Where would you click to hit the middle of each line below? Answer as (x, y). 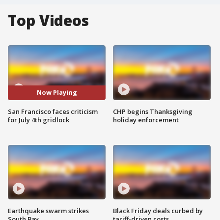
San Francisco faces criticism (53, 111)
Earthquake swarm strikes (48, 211)
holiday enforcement (146, 120)
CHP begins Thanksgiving (153, 111)
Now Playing (57, 93)
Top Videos (48, 20)
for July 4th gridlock (39, 120)
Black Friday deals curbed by (158, 211)
